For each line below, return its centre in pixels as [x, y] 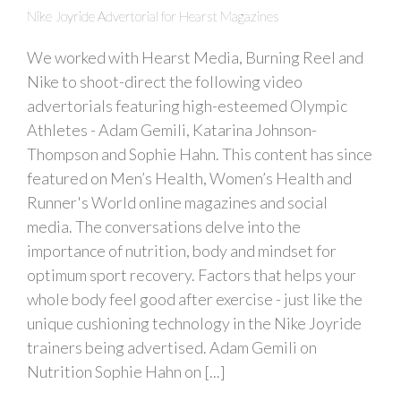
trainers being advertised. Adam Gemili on [172, 347]
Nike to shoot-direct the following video [165, 81]
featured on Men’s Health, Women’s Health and [189, 178]
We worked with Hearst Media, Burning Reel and [195, 57]
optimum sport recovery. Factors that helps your [192, 274]
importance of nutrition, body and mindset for [182, 250]
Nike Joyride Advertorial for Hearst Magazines [153, 16]
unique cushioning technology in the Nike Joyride [194, 323]
